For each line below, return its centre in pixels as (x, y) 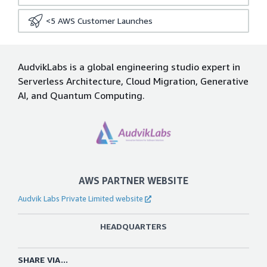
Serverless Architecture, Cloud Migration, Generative (133, 81)
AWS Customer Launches (105, 21)
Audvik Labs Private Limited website (80, 199)
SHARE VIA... (43, 260)
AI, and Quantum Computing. (81, 95)
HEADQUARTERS (133, 226)
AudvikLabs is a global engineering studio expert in (129, 67)
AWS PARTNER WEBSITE (133, 181)
